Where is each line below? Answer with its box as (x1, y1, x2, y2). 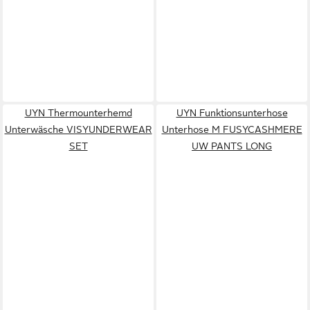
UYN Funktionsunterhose (176, 107, 288, 118)
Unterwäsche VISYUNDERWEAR (4, 123, 152, 135)
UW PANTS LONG (192, 140, 272, 152)
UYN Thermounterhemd (24, 107, 132, 118)
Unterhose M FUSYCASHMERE (161, 123, 302, 135)
